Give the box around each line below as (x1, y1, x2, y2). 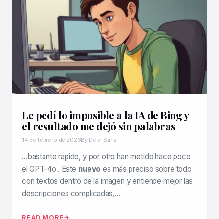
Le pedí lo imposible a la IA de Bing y (22, 108, 189, 122)
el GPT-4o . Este (22, 164, 79, 174)
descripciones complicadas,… (22, 189, 121, 198)
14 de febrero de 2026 (22, 136, 81, 143)
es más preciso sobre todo (101, 164, 192, 174)
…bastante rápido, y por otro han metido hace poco (22, 152, 191, 161)
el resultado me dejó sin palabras (22, 119, 175, 132)
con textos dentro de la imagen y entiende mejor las (22, 176, 193, 186)
